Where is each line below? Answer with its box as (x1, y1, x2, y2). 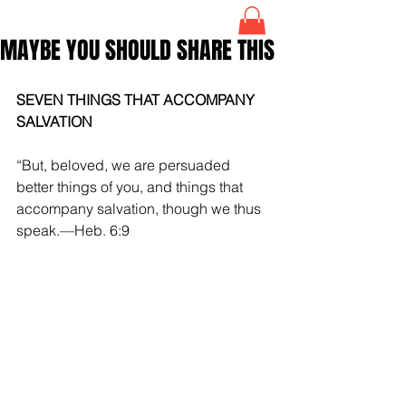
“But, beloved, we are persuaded (16, 155, 234, 174)
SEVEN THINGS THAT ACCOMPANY (16, 90, 258, 109)
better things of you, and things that (16, 177, 246, 196)
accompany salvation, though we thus (16, 198, 265, 217)
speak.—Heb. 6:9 (16, 220, 130, 239)
